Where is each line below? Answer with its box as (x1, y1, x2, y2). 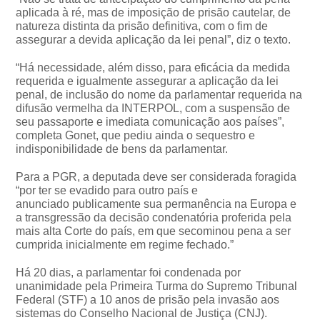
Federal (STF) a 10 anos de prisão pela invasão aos (16, 293, 280, 306)
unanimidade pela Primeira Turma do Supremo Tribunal (16, 279, 298, 292)
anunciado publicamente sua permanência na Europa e (16, 197, 297, 210)
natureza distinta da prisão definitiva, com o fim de (16, 19, 269, 32)
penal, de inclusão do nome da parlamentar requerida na (16, 88, 303, 101)
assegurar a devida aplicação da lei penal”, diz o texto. (16, 33, 291, 46)
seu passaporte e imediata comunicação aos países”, (16, 115, 285, 128)
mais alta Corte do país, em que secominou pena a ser (16, 224, 291, 237)
